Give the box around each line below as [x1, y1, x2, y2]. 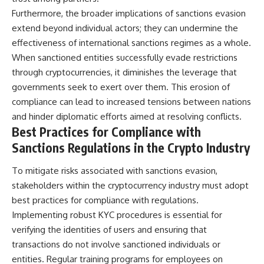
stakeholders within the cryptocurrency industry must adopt [12, 180, 249, 192]
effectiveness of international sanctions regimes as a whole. [12, 37, 251, 48]
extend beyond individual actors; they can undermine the [12, 22, 238, 34]
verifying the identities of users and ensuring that [12, 224, 207, 236]
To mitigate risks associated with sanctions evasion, [12, 165, 217, 177]
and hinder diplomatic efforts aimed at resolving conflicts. [12, 110, 242, 122]
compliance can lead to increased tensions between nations [12, 95, 251, 107]
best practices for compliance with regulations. [12, 194, 199, 206]
